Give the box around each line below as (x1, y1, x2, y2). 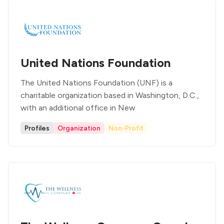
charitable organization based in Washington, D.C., (20, 90, 199, 100)
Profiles (24, 124, 49, 132)
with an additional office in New (20, 103, 135, 112)
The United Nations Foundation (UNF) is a (20, 78, 172, 87)
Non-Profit (108, 124, 143, 132)
